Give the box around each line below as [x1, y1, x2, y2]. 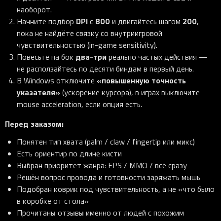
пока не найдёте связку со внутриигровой [17, 28, 162, 39]
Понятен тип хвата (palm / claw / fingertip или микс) [17, 136, 195, 147]
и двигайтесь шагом [110, 16, 183, 27]
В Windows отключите [17, 75, 97, 86]
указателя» [17, 86, 60, 98]
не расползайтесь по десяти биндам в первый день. [17, 63, 194, 74]
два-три [75, 51, 107, 63]
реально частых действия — [107, 51, 208, 63]
